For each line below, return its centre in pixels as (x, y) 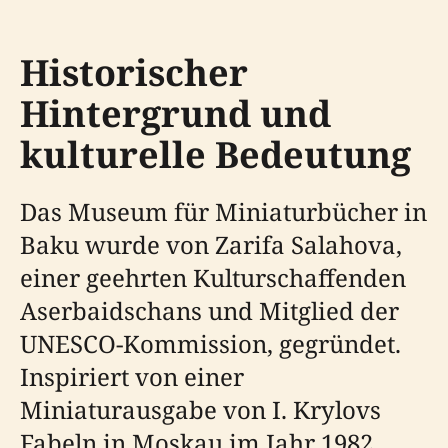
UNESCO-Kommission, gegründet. (210, 343)
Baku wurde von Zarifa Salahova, (211, 244)
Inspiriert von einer (132, 376)
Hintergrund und (175, 113)
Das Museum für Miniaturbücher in (223, 211)
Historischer (134, 72)
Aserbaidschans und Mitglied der (209, 310)
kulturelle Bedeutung (215, 154)
